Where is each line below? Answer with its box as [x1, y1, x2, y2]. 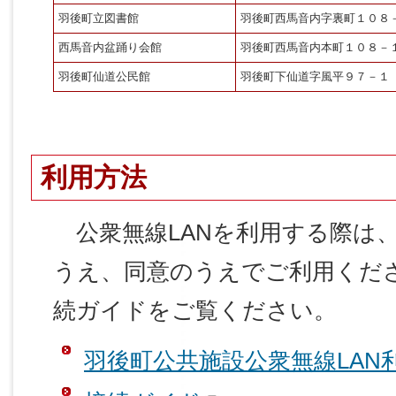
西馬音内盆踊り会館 [58, 41, 162, 55]
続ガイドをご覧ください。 [53, 297, 337, 323]
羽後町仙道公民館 [58, 70, 150, 84]
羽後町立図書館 [58, 11, 139, 26]
